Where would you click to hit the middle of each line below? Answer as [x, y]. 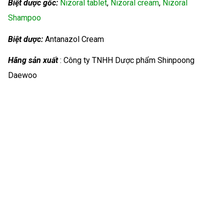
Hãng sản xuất [34, 60]
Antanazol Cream [73, 39]
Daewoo [22, 75]
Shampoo [24, 17]
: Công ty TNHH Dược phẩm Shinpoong [127, 60]
